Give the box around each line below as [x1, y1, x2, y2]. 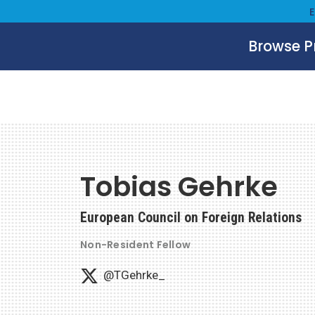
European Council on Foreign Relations [80, 209, 302, 226]
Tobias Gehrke [80, 167, 278, 206]
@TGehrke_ [103, 267, 165, 282]
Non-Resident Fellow [80, 237, 191, 252]
